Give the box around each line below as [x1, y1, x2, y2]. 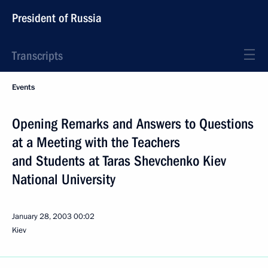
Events [12, 82, 35, 93]
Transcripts [12, 48, 63, 63]
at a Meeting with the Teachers [12, 134, 180, 151]
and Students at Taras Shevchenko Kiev [12, 153, 226, 169]
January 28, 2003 [12, 211, 72, 222]
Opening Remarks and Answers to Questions [12, 115, 254, 132]
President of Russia [12, 11, 102, 25]
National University [12, 171, 115, 188]
